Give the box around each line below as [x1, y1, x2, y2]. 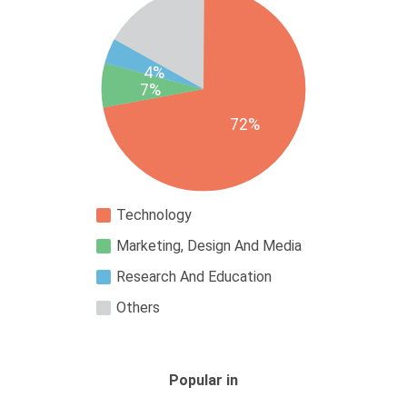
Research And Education [116, 268, 272, 286]
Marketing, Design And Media [116, 237, 302, 255]
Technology [116, 206, 192, 224]
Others [116, 299, 160, 317]
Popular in [169, 372, 238, 390]
